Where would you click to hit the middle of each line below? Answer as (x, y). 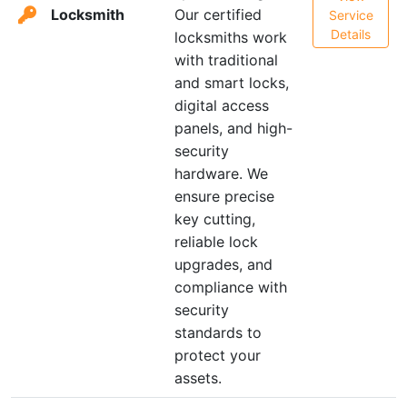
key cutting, (215, 219)
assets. (198, 378)
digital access (222, 105)
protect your (218, 355)
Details (351, 34)
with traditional (226, 60)
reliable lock (216, 242)
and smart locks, (232, 83)
